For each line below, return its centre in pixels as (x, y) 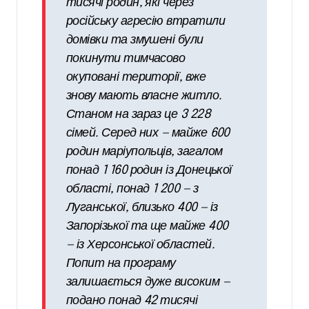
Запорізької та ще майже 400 (147, 227)
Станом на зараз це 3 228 (139, 115)
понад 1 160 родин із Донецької (149, 171)
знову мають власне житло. (144, 96)
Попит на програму (121, 264)
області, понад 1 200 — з (132, 189)
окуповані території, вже (136, 78)
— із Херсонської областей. (140, 245)
